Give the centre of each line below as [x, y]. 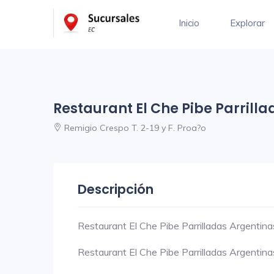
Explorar [247, 23]
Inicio [189, 23]
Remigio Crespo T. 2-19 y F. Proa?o [134, 128]
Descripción [116, 189]
